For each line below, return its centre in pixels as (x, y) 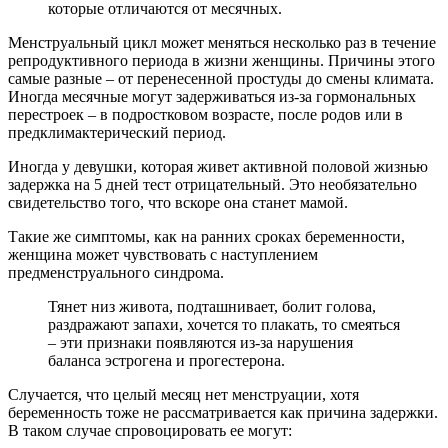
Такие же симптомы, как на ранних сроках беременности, (206, 236)
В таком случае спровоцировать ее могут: (150, 430)
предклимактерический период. (117, 132)
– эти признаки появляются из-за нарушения (200, 342)
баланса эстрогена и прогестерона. (166, 360)
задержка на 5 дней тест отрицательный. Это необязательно (212, 184)
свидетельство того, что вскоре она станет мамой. (178, 202)
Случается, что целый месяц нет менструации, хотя (183, 394)
